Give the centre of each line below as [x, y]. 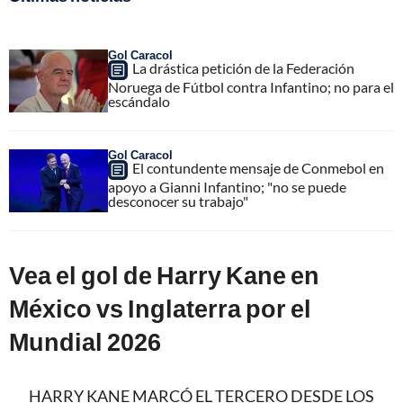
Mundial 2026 [85, 341]
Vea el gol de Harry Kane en [164, 274]
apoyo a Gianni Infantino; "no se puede [227, 186]
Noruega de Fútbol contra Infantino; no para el [251, 86]
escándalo [139, 101]
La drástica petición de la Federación [243, 67]
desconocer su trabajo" [178, 201]
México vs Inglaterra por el [160, 308]
